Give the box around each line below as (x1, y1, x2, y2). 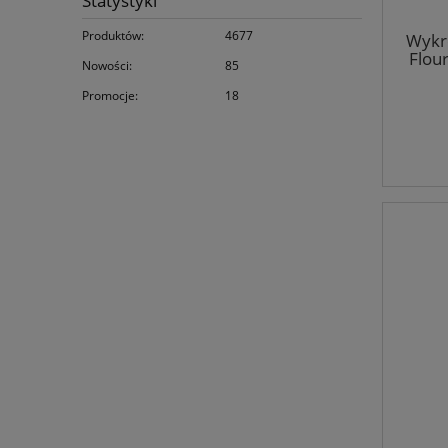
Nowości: (82, 56, 132, 74)
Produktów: (82, 26, 144, 44)
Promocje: (82, 86, 138, 104)
